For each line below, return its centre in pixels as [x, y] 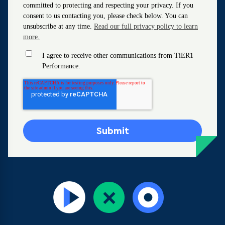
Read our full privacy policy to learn [146, 26]
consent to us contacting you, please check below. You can [105, 16]
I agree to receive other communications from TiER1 [118, 55]
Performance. [61, 66]
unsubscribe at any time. [59, 26]
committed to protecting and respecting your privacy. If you [108, 5]
